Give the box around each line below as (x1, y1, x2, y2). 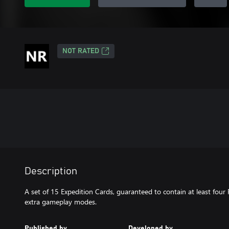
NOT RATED (62, 48, 99, 55)
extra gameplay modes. (25, 197, 97, 207)
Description (25, 166, 77, 176)
